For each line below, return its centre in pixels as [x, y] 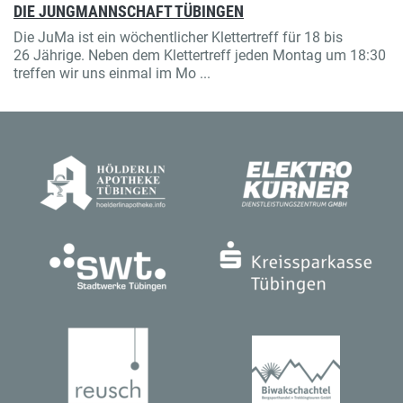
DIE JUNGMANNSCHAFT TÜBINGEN [129, 12]
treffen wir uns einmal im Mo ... [112, 74]
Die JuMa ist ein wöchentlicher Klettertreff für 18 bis [178, 38]
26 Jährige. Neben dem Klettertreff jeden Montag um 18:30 [200, 56]
